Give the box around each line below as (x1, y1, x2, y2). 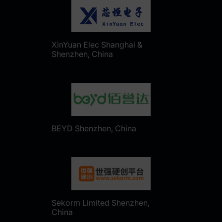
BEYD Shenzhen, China (52, 123, 136, 134)
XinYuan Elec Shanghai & (52, 40, 142, 50)
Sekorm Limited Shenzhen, (52, 198, 150, 208)
